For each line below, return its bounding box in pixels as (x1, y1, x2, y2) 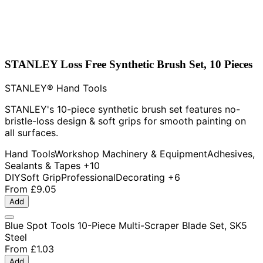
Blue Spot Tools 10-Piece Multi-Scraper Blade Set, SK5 (5, 220, 247, 232)
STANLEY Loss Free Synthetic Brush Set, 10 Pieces (5, 58, 252, 71)
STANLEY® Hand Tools (5, 82, 107, 95)
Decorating (116, 171, 165, 184)
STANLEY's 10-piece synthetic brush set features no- (5, 103, 240, 116)
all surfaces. (5, 127, 58, 139)
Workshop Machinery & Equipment (55, 148, 207, 160)
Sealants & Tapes (5, 160, 80, 172)
